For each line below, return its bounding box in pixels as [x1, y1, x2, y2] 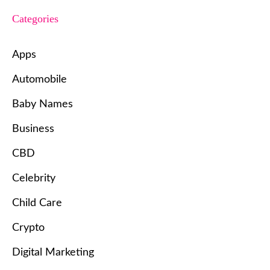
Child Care [12, 198, 62, 209]
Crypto [12, 222, 45, 234]
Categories [12, 13, 58, 25]
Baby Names [12, 99, 73, 110]
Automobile [12, 74, 67, 86]
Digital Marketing [12, 247, 94, 259]
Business [12, 124, 54, 135]
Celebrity [12, 173, 55, 184]
